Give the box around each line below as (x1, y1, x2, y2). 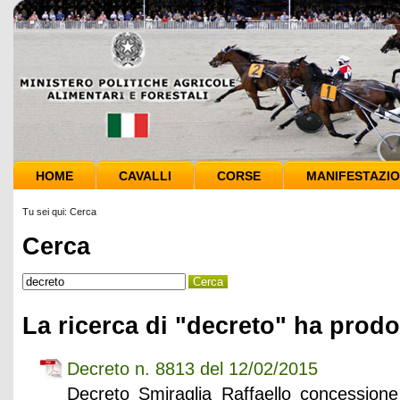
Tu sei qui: (22, 206, 70, 217)
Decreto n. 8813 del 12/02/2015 (67, 359, 318, 379)
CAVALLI (119, 169, 171, 183)
